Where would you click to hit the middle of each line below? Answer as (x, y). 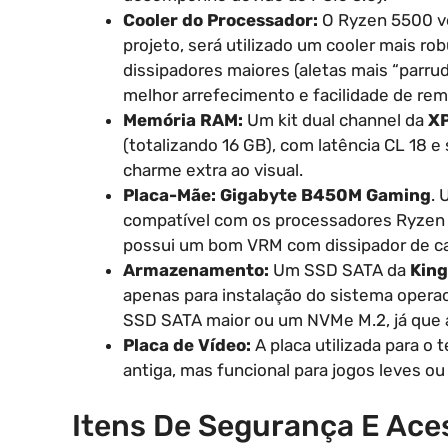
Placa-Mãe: (169, 194)
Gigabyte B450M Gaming (325, 194)
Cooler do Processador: (220, 19)
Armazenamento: (196, 269)
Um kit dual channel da (335, 119)
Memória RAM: (183, 119)
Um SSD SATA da (339, 269)
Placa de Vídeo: (187, 344)
